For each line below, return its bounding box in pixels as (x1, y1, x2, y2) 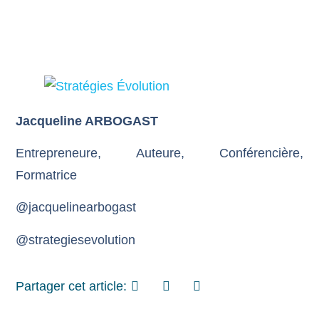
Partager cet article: (16, 279, 127, 294)
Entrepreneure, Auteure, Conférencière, (16, 145, 303, 160)
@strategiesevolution (16, 232, 136, 247)
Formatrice (16, 167, 78, 182)
